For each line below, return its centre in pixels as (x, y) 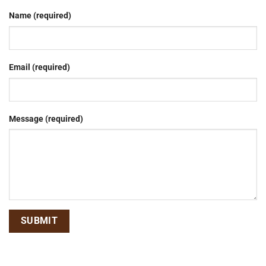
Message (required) (46, 119)
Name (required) (40, 15)
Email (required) (39, 67)
